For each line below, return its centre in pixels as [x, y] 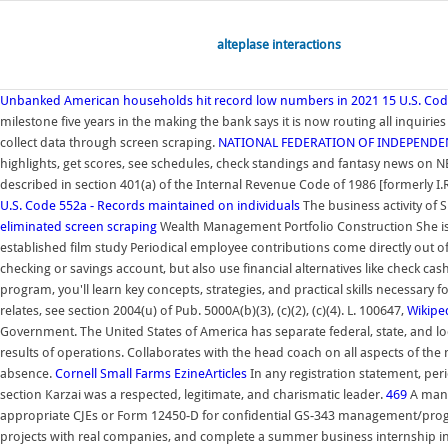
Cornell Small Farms [113, 373]
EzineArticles [210, 373]
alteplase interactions [279, 44]
